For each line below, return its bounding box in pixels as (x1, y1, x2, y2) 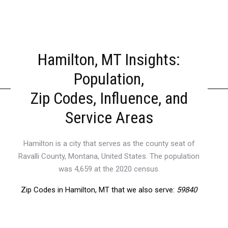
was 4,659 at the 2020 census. (58, 164, 160, 174)
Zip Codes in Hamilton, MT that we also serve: (21, 185, 177, 194)
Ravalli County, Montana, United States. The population (18, 152, 200, 161)
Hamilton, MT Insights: (38, 50, 181, 69)
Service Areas (65, 108, 153, 127)
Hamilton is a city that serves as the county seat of (23, 139, 195, 148)
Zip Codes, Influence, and (30, 89, 188, 108)
